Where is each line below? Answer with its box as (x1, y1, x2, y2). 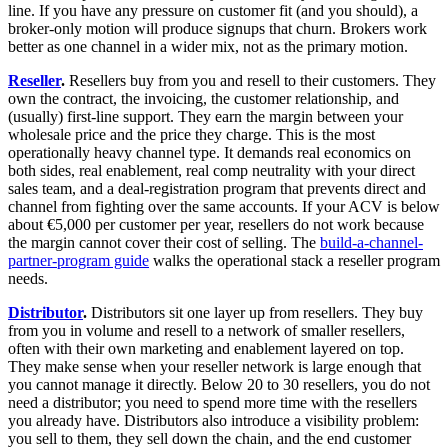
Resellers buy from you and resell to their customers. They (65, 72, 436, 90)
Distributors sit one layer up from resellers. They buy (87, 304, 423, 322)
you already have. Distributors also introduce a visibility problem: (8, 412, 419, 430)
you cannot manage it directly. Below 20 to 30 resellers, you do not (8, 376, 430, 394)
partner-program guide (8, 252, 149, 270)
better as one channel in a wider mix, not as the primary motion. (8, 38, 408, 56)
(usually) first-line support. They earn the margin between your (8, 108, 403, 126)
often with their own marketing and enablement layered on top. (8, 340, 404, 358)
